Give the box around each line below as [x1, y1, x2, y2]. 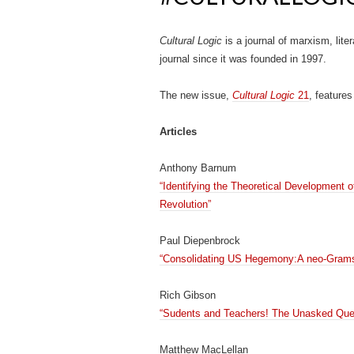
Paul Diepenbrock [160, 235, 240, 247]
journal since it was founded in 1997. [160, 53, 326, 65]
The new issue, [160, 89, 232, 101]
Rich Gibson [160, 289, 216, 301]
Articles [160, 126, 197, 137]
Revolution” [160, 198, 211, 210]
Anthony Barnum [160, 162, 236, 174]
